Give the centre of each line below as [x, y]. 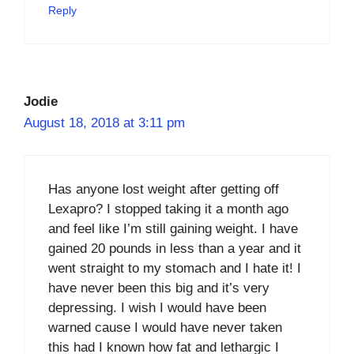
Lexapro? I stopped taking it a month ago [168, 209]
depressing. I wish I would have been [157, 308]
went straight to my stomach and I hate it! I [175, 268]
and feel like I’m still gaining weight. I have [173, 229]
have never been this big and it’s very [159, 288]
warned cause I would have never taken [165, 328]
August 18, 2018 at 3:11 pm [104, 122]
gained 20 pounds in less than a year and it [175, 249]
